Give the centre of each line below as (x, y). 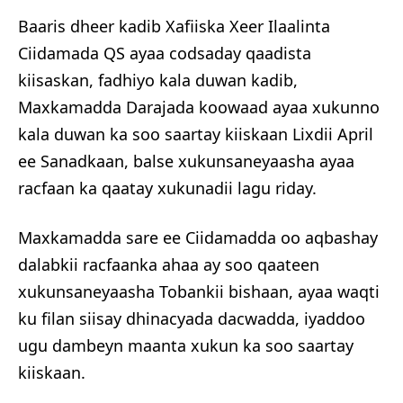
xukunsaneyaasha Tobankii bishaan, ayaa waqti (199, 292)
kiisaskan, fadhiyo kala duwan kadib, (158, 81)
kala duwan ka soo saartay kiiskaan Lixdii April (196, 134)
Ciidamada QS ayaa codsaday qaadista (165, 54)
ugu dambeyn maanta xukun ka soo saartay (186, 346)
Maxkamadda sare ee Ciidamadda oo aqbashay (198, 238)
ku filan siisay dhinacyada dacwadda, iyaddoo (192, 319)
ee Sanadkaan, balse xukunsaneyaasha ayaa (186, 161)
